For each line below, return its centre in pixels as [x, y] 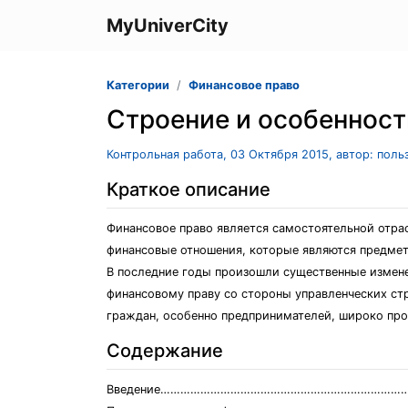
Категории [138, 85]
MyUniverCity [168, 25]
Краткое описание [189, 189]
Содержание [165, 351]
